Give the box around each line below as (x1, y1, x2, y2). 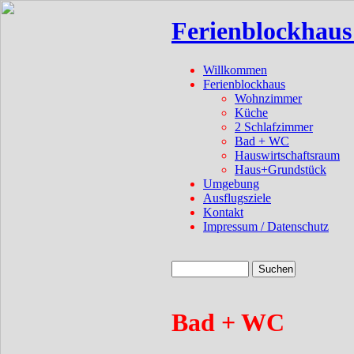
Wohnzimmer (235, 91, 302, 105)
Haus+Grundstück (235, 162, 326, 176)
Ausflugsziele (203, 190, 271, 205)
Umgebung (203, 176, 259, 190)
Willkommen (203, 62, 267, 77)
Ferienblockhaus (203, 77, 285, 91)
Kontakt (203, 205, 243, 219)
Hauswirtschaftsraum (235, 148, 340, 162)
